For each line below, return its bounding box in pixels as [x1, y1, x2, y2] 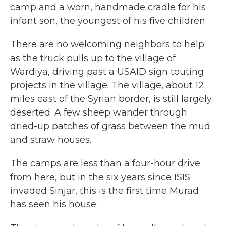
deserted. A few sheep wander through [10, 107, 187, 118]
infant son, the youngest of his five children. [10, 15, 207, 26]
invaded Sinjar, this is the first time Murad [10, 185, 199, 196]
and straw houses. [10, 134, 91, 145]
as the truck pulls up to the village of [10, 52, 176, 64]
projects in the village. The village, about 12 [10, 80, 204, 91]
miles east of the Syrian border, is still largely [10, 93, 212, 104]
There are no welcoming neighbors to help [10, 39, 204, 50]
